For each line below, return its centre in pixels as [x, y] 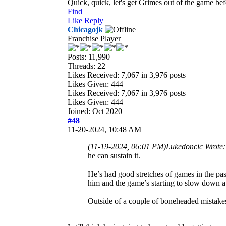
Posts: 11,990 [89, 56]
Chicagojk [85, 29]
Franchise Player [94, 38]
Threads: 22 [87, 66]
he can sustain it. [114, 155]
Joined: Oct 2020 [95, 111]
